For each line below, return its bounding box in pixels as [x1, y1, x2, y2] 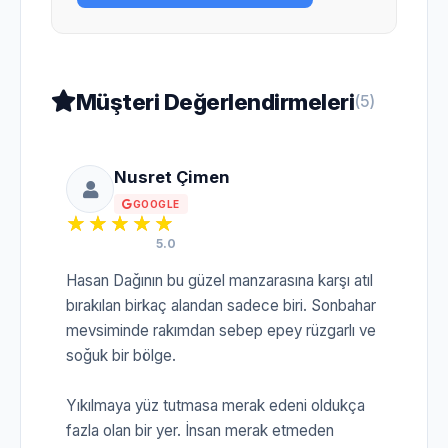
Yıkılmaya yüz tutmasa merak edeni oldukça [66, 395, 365, 415]
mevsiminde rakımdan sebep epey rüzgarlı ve [66, 320, 376, 340]
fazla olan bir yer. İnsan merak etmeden [66, 420, 334, 440]
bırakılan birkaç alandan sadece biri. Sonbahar [66, 295, 376, 315]
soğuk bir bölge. [66, 345, 176, 365]
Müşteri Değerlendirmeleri [75, 87, 354, 115]
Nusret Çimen [114, 166, 230, 187]
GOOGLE [132, 197, 180, 210]
